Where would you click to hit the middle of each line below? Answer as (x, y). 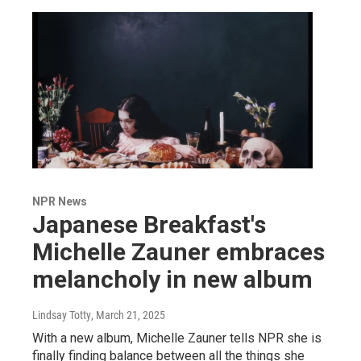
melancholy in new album (172, 279)
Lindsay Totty (62, 315)
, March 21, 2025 (128, 315)
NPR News (60, 201)
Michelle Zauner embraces (178, 252)
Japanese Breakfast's (149, 224)
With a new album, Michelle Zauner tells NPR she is (177, 338)
